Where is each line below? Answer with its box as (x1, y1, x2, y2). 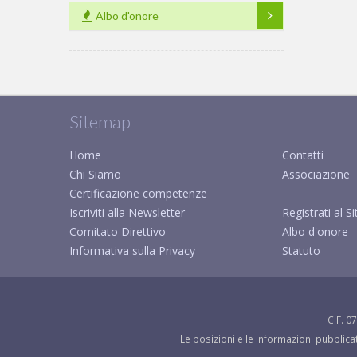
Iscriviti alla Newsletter (69, 205, 185, 220)
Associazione (281, 167, 350, 182)
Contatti (281, 147, 324, 163)
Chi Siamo (69, 167, 121, 182)
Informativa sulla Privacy (69, 243, 195, 258)
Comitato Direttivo (69, 224, 166, 239)
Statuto (281, 243, 320, 258)
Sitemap (69, 111, 131, 132)
